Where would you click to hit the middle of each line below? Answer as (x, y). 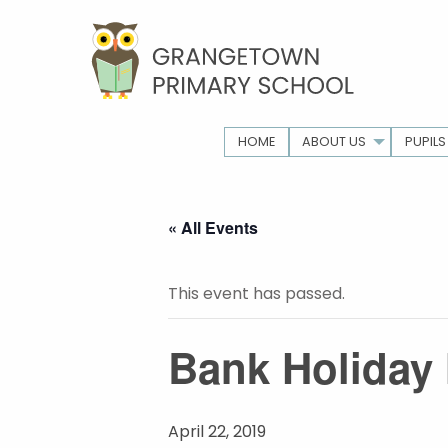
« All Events (213, 227)
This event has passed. (256, 293)
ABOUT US (334, 141)
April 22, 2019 (217, 431)
